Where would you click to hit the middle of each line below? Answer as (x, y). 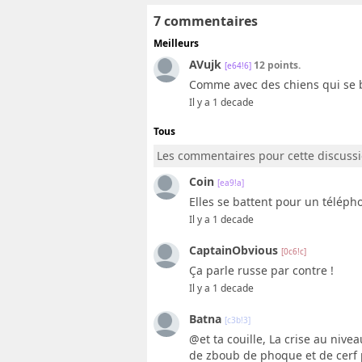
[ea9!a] (231, 182)
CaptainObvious (234, 250)
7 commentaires (206, 21)
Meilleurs (176, 43)
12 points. (276, 65)
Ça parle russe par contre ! (261, 270)
